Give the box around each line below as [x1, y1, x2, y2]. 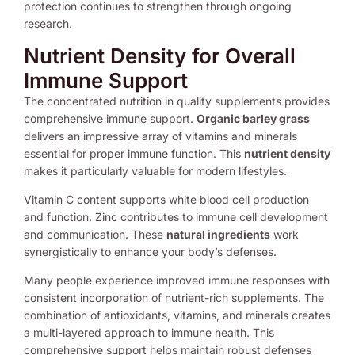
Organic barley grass [197, 111, 310, 125]
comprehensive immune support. [24, 111, 197, 125]
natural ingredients [166, 227, 270, 241]
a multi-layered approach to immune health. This [24, 325, 274, 339]
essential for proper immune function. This [24, 146, 244, 160]
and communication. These [24, 227, 166, 241]
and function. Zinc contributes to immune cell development [24, 209, 328, 223]
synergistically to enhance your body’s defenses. [24, 244, 277, 258]
